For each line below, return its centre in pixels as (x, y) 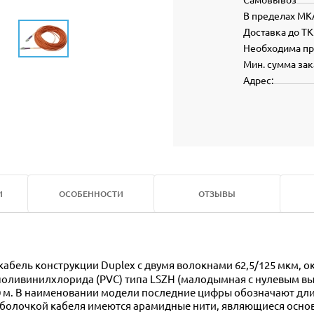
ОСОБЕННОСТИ (91, 194)
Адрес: (258, 80)
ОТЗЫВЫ (217, 194)
